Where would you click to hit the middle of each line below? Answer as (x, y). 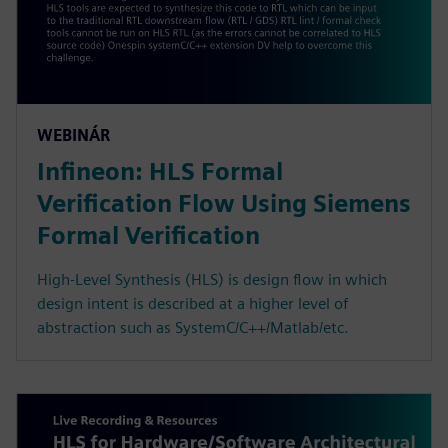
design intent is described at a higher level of (192, 304)
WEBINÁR (73, 136)
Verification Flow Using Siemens (224, 204)
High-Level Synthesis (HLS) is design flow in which (212, 280)
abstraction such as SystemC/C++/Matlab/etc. (193, 328)
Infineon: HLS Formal (160, 172)
